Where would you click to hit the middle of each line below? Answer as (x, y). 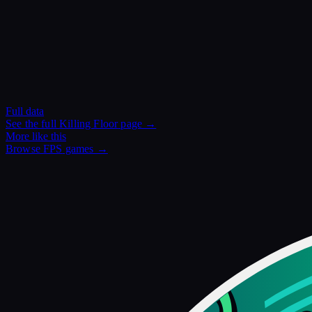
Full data (25, 111)
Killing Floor (89, 124)
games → (85, 149)
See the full (33, 124)
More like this (36, 136)
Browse (25, 149)
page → (137, 124)
